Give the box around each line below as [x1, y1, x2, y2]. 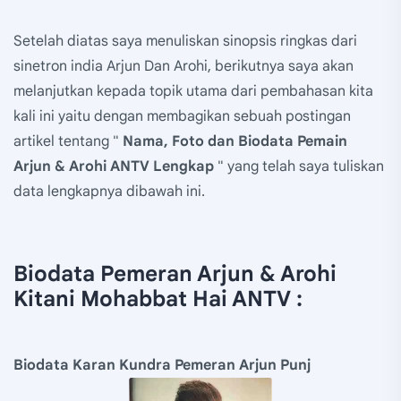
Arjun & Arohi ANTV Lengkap [13, 158, 214, 176]
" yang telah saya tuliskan [214, 158, 384, 176]
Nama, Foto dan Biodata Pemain [123, 132, 347, 151]
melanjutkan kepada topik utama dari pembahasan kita [13, 82, 373, 101]
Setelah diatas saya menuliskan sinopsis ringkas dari [13, 32, 357, 51]
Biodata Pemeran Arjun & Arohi [13, 260, 337, 288]
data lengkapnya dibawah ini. [13, 183, 205, 201]
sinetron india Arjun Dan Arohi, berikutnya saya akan [13, 57, 354, 76]
